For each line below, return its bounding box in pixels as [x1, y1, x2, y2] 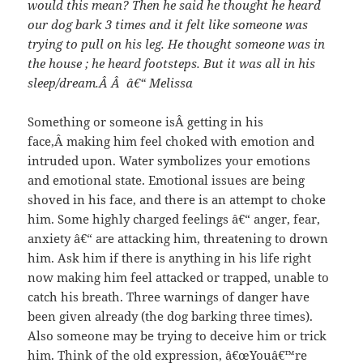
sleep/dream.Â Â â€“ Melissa [28, 74, 194, 91]
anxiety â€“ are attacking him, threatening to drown [28, 229, 329, 246]
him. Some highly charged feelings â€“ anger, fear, [28, 210, 321, 227]
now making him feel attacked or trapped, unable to [28, 268, 330, 285]
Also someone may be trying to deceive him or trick [28, 327, 327, 344]
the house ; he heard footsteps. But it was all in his [28, 54, 316, 71]
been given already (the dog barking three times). [28, 307, 314, 324]
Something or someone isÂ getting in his [28, 113, 264, 130]
